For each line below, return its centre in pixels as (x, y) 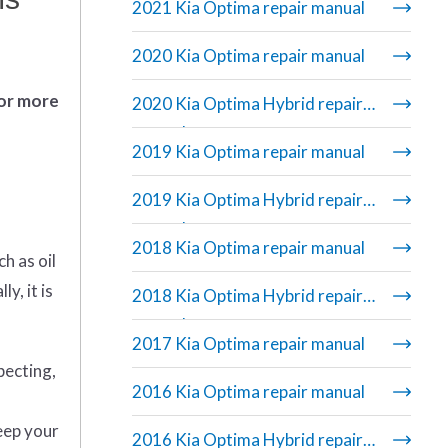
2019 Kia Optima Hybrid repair (247, 200)
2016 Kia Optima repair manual (248, 392)
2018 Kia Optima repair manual (248, 248)
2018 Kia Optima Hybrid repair (247, 296)
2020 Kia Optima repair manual (248, 56)
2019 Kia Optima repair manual (248, 152)
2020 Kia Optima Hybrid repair (247, 104)
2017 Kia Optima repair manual (248, 344)
